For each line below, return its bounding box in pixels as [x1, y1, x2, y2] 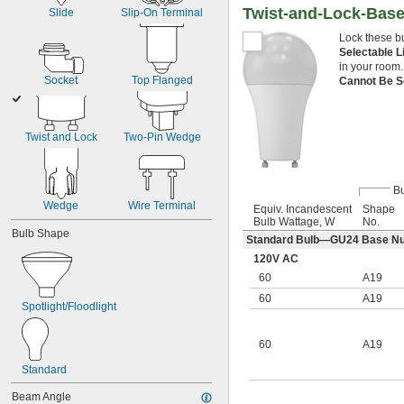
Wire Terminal [128, 199, 196, 212]
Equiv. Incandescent [253, 202, 352, 216]
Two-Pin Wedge [123, 131, 201, 143]
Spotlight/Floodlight [22, 300, 116, 313]
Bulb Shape [12, 227, 69, 240]
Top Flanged [131, 74, 193, 87]
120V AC [253, 252, 298, 265]
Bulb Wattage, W [253, 215, 335, 228]
